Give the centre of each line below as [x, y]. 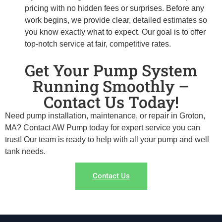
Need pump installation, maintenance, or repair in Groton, [105, 115]
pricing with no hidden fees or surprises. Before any [114, 8]
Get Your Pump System [111, 70]
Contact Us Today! [111, 102]
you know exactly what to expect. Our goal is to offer [115, 32]
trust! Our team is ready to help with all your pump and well [107, 139]
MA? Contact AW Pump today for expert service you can [103, 127]
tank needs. [25, 151]
